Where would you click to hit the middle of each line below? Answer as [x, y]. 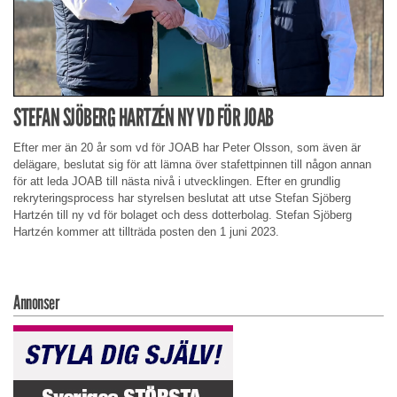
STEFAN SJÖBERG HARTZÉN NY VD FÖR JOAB [144, 117]
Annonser [36, 303]
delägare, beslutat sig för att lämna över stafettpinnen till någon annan [192, 165]
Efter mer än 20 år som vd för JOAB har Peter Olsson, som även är [187, 148]
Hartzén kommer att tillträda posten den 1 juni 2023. [146, 232]
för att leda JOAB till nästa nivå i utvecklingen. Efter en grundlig [177, 182]
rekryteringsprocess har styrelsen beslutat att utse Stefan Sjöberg [182, 198]
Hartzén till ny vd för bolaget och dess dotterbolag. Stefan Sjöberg [183, 215]
